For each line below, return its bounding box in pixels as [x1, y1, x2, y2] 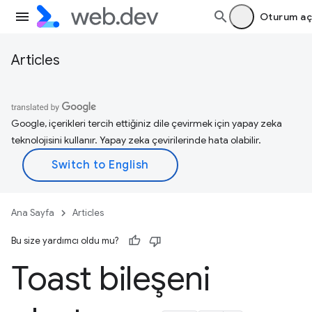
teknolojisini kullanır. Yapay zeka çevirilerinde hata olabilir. [11, 134, 261, 146]
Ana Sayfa [11, 207, 54, 219]
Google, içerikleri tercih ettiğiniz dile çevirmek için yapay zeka [11, 117, 282, 130]
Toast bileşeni [11, 258, 210, 299]
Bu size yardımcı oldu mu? [11, 235, 118, 247]
